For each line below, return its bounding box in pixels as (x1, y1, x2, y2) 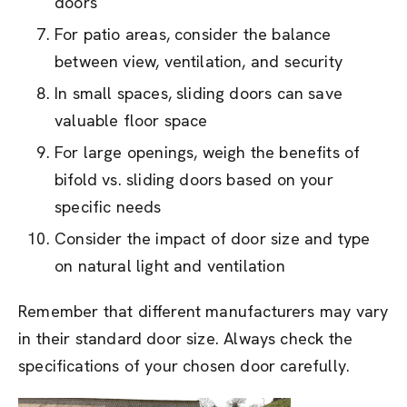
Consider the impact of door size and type (55, 228, 371, 249)
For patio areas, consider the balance (55, 24, 332, 45)
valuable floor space (55, 110, 208, 131)
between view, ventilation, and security (55, 51, 343, 72)
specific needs (55, 196, 162, 217)
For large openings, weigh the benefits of (55, 142, 361, 163)
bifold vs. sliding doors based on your (55, 169, 333, 190)
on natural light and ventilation (55, 255, 285, 276)
